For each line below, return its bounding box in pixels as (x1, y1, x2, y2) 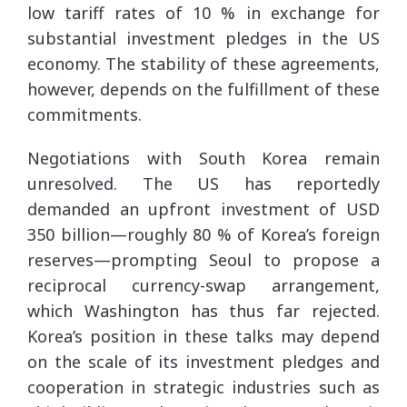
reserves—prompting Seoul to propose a (27, 248, 380, 271)
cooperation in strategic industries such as (27, 375, 380, 398)
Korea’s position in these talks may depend (27, 324, 380, 347)
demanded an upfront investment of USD (27, 197, 380, 220)
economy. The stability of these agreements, (27, 52, 380, 74)
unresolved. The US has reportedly (27, 172, 380, 194)
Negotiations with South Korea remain (27, 146, 380, 169)
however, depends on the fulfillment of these (27, 77, 380, 100)
